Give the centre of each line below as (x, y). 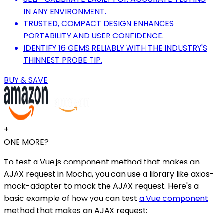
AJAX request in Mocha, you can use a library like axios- (109, 174)
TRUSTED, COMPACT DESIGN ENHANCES (99, 24)
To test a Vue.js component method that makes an (102, 162)
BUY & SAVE (26, 80)
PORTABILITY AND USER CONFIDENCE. (93, 36)
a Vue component (174, 199)
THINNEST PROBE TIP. (63, 60)
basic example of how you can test (72, 199)
